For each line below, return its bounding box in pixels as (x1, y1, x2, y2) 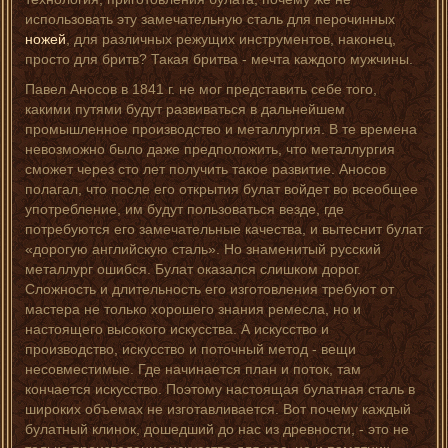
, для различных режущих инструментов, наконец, (66, 31, 396, 47)
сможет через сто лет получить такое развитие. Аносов (25, 161, 386, 177)
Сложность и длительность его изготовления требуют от (25, 281, 394, 297)
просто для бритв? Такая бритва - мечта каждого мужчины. (25, 51, 413, 67)
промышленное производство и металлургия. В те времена (25, 121, 417, 137)
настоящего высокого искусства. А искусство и (25, 321, 329, 337)
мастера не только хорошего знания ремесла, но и (25, 301, 361, 317)
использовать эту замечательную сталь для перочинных (25, 11, 395, 27)
